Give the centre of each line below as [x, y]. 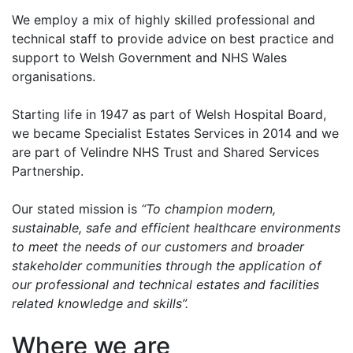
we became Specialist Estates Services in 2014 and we [175, 133]
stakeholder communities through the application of [167, 266]
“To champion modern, [206, 209]
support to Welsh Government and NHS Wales [149, 58]
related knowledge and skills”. [100, 303]
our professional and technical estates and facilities [165, 284]
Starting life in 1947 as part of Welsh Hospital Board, [169, 114]
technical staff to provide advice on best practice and [173, 39]
